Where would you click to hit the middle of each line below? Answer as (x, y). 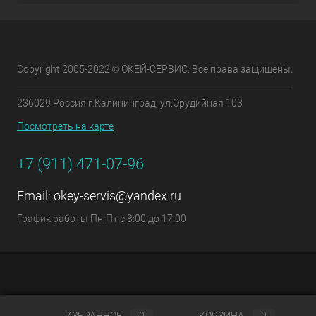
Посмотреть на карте (65, 126)
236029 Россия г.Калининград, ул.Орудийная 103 (130, 103)
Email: (35, 196)
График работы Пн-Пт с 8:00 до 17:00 (102, 219)
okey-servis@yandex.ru (117, 196)
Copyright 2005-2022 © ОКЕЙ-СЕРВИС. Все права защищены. (155, 69)
